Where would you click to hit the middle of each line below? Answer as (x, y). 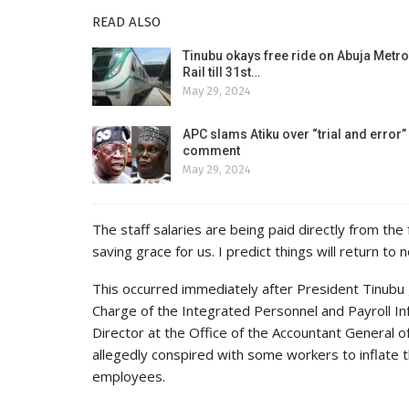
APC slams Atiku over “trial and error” (294, 134)
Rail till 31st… (221, 73)
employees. (129, 377)
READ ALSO (126, 22)
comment (211, 150)
